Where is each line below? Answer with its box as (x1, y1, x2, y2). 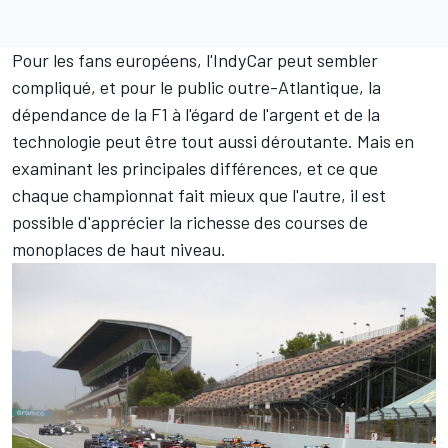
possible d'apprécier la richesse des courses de (12, 211, 368, 233)
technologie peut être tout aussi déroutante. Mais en (12, 130, 414, 152)
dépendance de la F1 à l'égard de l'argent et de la (12, 103, 380, 125)
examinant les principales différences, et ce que (12, 157, 378, 179)
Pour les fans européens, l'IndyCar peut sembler (12, 49, 378, 71)
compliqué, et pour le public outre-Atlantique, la (12, 76, 381, 98)
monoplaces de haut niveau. (12, 238, 226, 260)
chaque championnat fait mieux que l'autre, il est (12, 184, 386, 206)
